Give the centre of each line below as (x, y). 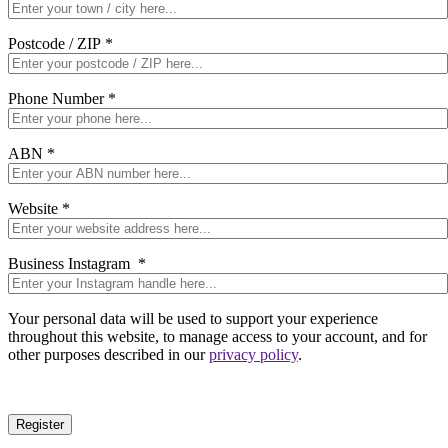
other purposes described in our (108, 354)
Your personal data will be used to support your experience (193, 318)
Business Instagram (73, 263)
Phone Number (58, 98)
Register (40, 424)
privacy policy (253, 354)
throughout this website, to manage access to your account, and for (217, 336)
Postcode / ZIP (56, 43)
